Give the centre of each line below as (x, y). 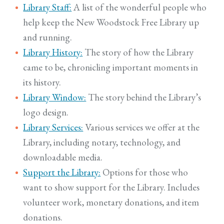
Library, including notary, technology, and (102, 142)
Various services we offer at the (141, 127)
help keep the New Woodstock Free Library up (111, 22)
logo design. (46, 112)
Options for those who (144, 172)
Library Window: (55, 97)
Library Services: (53, 127)
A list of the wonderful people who (139, 7)
